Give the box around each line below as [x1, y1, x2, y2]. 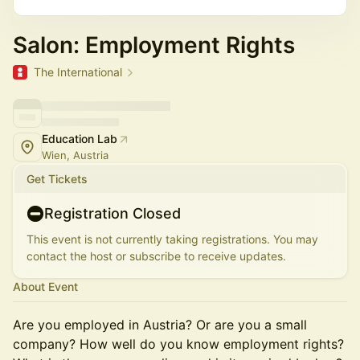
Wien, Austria [42, 149, 108, 162]
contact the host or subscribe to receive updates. [27, 249, 286, 263]
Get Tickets [27, 172, 88, 186]
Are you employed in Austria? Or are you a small [13, 317, 307, 333]
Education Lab [42, 132, 117, 145]
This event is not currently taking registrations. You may [27, 232, 318, 246]
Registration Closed [44, 205, 181, 222]
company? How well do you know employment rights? [13, 336, 344, 352]
